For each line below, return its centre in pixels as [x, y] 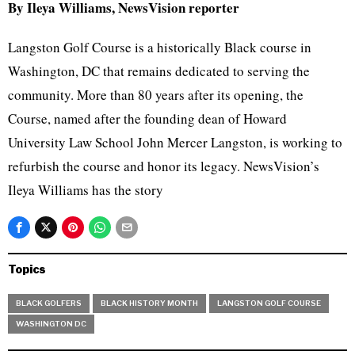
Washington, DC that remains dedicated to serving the [159, 71]
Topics [27, 269]
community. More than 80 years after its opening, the [156, 95]
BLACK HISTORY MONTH [149, 303]
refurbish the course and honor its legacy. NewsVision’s [164, 166]
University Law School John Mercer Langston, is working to [175, 142]
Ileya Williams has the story [86, 190]
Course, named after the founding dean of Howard [147, 118]
